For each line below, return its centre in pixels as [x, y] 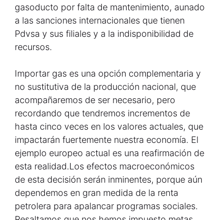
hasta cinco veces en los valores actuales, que [109, 126]
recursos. [33, 47]
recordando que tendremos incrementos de [102, 113]
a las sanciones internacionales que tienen [100, 20]
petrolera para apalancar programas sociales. [106, 206]
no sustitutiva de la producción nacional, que [105, 87]
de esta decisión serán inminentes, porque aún [109, 179]
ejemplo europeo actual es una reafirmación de [110, 153]
